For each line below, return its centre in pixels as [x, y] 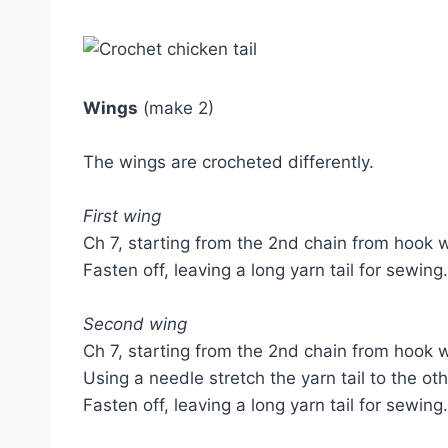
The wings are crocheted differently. [228, 162]
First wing [122, 216]
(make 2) [176, 108]
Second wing [135, 324]
